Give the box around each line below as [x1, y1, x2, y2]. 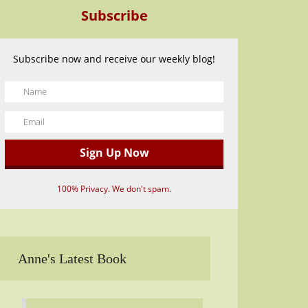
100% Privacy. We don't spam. [57, 183, 171, 195]
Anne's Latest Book [18, 251, 126, 266]
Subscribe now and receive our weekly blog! [13, 52, 215, 65]
